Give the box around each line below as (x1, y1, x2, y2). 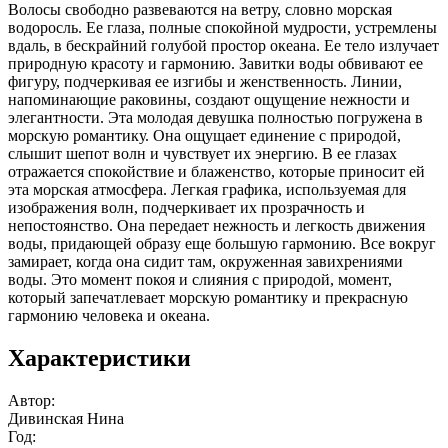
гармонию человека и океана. (8, 306, 210, 324)
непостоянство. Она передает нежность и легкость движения (8, 216, 425, 234)
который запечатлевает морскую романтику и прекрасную (8, 288, 408, 306)
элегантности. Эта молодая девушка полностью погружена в (8, 108, 423, 126)
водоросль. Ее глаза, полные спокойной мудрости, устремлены (8, 18, 437, 36)
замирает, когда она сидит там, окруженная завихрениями (8, 252, 403, 270)
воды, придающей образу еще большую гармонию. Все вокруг (8, 234, 436, 252)
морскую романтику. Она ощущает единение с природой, (8, 126, 401, 144)
